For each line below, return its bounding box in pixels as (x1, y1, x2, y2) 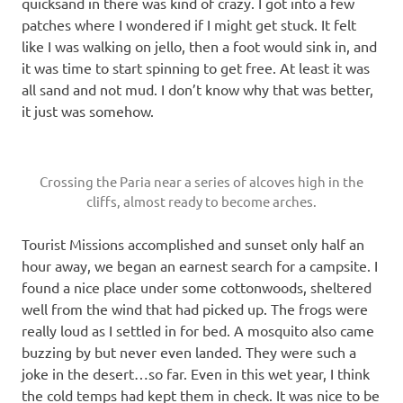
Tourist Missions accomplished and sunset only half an (22, 234, 364, 253)
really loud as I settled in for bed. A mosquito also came (22, 320, 374, 339)
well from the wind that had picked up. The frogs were (22, 299, 368, 318)
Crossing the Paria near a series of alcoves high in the (40, 172, 363, 190)
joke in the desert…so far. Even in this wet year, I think (22, 363, 370, 382)
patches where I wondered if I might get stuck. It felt (22, 14, 356, 33)
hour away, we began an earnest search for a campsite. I (22, 255, 378, 274)
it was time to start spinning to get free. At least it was (22, 58, 370, 76)
